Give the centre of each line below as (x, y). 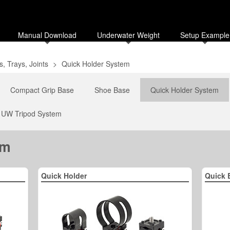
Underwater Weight (128, 35)
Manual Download (47, 35)
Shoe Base (112, 90)
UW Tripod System (31, 113)
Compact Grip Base (42, 90)
